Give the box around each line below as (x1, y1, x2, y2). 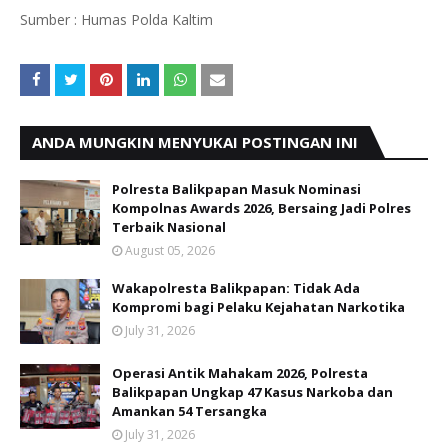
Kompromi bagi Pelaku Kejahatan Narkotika (112, 298, 405, 316)
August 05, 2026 (125, 242, 215, 259)
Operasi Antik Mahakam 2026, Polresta (112, 364, 368, 382)
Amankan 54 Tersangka (112, 402, 267, 420)
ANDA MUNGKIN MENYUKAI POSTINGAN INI (32, 132, 358, 152)
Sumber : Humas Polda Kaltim (20, 10, 213, 29)
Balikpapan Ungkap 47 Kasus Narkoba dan (112, 383, 393, 401)
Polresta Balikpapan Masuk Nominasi (112, 180, 361, 198)
